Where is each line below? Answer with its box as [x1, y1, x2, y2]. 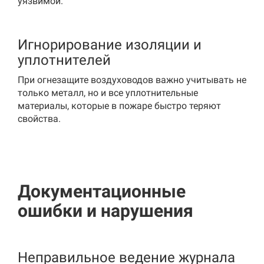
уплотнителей [18, 52, 111, 68]
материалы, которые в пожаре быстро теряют [18, 100, 221, 111]
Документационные [18, 181, 186, 202]
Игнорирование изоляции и [18, 37, 202, 53]
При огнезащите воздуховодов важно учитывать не [18, 74, 246, 85]
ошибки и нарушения [18, 200, 193, 221]
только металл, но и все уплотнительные [18, 87, 198, 98]
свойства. [18, 113, 61, 124]
